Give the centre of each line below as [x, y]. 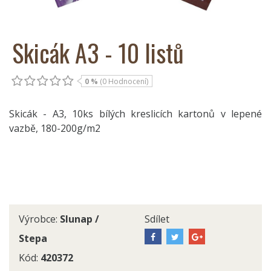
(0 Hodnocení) [124, 81]
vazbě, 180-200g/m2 [55, 128]
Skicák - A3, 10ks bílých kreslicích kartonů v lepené [135, 113]
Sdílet [157, 219]
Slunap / [80, 219]
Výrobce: [39, 219]
